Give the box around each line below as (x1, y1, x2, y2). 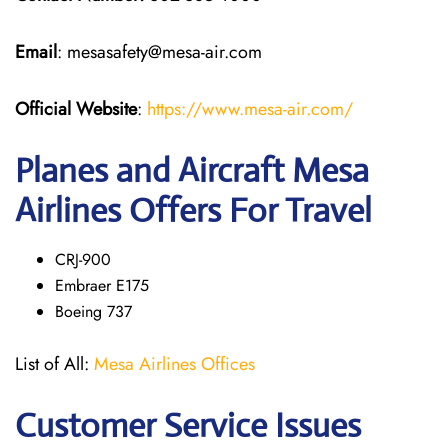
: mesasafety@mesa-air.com (57, 39, 262, 65)
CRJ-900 (55, 248, 111, 271)
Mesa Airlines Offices (94, 351, 255, 377)
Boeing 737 (55, 300, 132, 323)
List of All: (15, 351, 94, 377)
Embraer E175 (55, 274, 149, 297)
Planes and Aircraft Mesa (15, 150, 369, 191)
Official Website (15, 96, 137, 122)
